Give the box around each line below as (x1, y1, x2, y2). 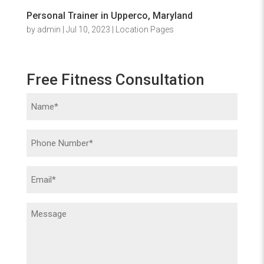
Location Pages (115, 24, 174, 34)
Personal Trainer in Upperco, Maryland (26, 9, 193, 21)
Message (25, 204, 68, 216)
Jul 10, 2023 (65, 24, 110, 34)
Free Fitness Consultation (26, 70, 204, 88)
